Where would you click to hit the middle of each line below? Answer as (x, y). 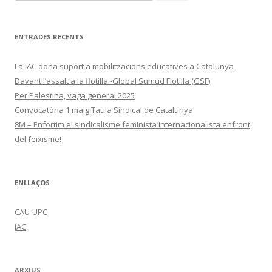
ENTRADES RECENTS (49, 36)
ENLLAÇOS (32, 182)
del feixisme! (38, 139)
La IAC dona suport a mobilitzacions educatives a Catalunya (124, 66)
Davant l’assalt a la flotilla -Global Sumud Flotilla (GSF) (112, 80)
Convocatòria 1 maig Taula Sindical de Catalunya (104, 110)
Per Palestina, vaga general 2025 (75, 95)
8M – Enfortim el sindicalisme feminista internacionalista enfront (132, 124)
